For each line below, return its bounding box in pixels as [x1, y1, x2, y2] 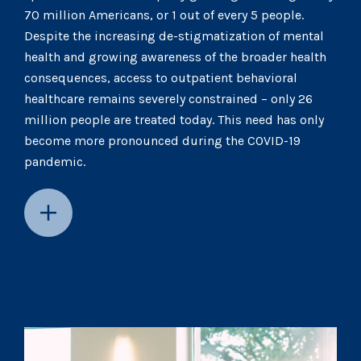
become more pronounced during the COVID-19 [24, 132, 301, 148]
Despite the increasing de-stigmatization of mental [24, 27, 324, 44]
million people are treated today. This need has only [24, 111, 324, 127]
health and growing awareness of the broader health [24, 48, 326, 64]
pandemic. [24, 153, 85, 169]
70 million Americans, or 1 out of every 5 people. [24, 6, 304, 23]
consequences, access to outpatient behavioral [24, 69, 297, 85]
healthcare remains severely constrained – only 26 [24, 90, 313, 106]
